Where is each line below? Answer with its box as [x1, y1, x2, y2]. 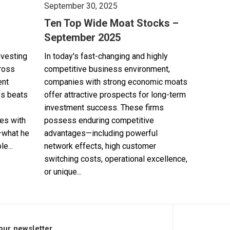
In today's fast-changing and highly [44, 51, 168, 61]
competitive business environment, [44, 64, 170, 74]
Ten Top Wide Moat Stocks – [44, 17, 179, 29]
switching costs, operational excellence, [44, 154, 187, 164]
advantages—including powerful [44, 128, 158, 138]
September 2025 [44, 31, 121, 44]
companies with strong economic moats [44, 77, 187, 87]
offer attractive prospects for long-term [44, 90, 186, 100]
